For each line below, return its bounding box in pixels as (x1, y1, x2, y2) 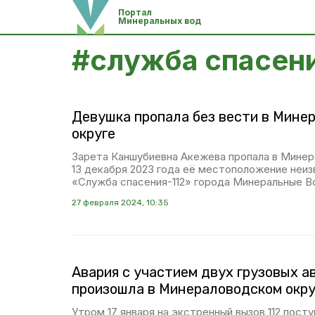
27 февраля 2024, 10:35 (72, 198, 169, 207)
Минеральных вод (118, 15, 202, 26)
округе (72, 125, 115, 142)
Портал (118, 7, 153, 18)
